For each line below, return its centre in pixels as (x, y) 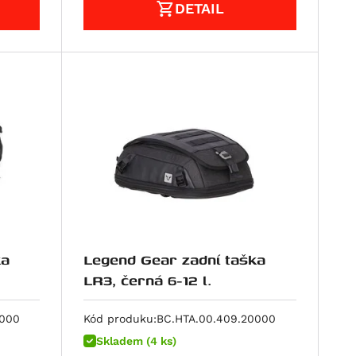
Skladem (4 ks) (137, 341)
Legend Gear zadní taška (175, 259)
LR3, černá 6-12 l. (190, 280)
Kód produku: (120, 318)
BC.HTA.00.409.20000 (217, 318)
